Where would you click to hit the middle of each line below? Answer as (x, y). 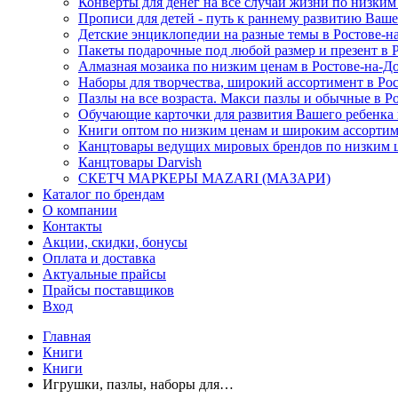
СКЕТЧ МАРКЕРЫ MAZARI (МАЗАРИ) (204, 178)
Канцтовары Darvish (140, 162)
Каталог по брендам (103, 194)
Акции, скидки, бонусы (115, 242)
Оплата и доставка (99, 258)
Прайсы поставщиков (108, 290)
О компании (80, 210)
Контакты (72, 226)
